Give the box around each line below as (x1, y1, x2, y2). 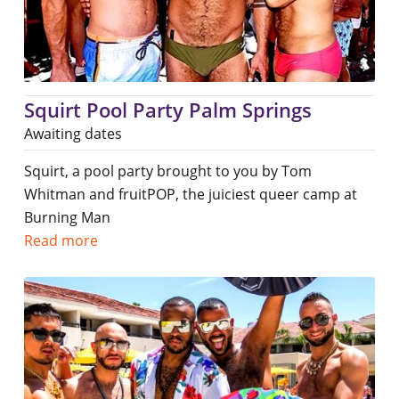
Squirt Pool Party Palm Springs (23, 95, 312, 123)
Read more (23, 230, 98, 250)
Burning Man (23, 207, 110, 227)
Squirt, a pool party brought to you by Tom (23, 160, 312, 181)
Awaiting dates (23, 123, 122, 143)
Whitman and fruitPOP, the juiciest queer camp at (23, 183, 357, 204)
